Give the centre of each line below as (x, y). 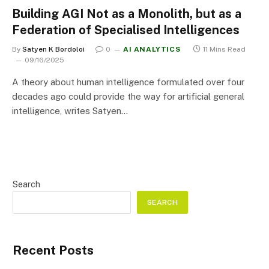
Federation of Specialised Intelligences (126, 30)
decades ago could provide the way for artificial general (128, 96)
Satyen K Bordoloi (53, 49)
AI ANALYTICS (152, 49)
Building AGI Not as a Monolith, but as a (127, 14)
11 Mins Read (225, 49)
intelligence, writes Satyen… (70, 110)
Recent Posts (53, 250)
